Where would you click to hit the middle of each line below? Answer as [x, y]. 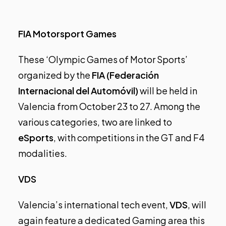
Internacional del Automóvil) [78, 91]
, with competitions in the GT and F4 [129, 138]
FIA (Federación [125, 75]
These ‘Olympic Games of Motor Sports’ [103, 60]
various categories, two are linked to [95, 122]
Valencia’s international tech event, [94, 205]
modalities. [43, 153]
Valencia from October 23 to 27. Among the [109, 106]
